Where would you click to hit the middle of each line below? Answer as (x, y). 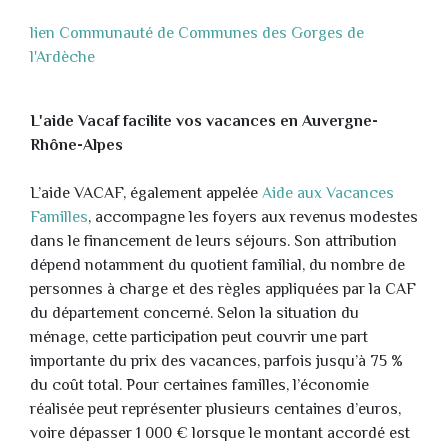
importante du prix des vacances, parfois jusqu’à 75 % (216, 363)
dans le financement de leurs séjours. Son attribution (213, 243)
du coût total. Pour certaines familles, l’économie (199, 387)
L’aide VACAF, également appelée (146, 195)
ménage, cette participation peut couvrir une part (199, 339)
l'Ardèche (62, 59)
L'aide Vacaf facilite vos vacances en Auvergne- (204, 123)
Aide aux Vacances (328, 195)
